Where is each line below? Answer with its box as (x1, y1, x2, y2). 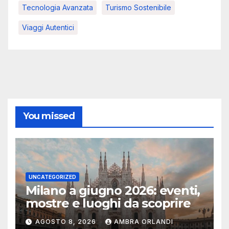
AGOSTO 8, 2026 (35, 217, 98, 225)
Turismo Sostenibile (105, 3, 171, 12)
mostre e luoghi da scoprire (26, 196, 191, 211)
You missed (23, 110, 75, 122)
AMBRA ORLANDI (114, 217, 173, 225)
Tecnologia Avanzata (22, 3, 93, 12)
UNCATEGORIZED (29, 174, 76, 180)
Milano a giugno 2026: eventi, (26, 183, 200, 198)
